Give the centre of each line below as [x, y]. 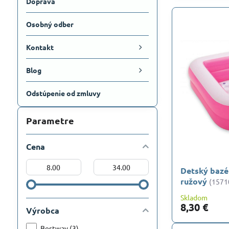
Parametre [50, 120]
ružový [194, 181]
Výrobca [42, 210]
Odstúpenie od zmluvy [63, 93]
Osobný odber [50, 24]
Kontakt [40, 47]
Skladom [194, 198]
